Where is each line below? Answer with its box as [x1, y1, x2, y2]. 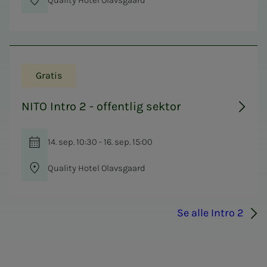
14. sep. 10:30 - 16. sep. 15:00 [48, 136, 153, 147]
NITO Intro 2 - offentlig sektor [21, 99, 181, 113]
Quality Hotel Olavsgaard [48, 162, 145, 173]
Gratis [36, 69, 62, 81]
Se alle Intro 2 [177, 206, 243, 220]
